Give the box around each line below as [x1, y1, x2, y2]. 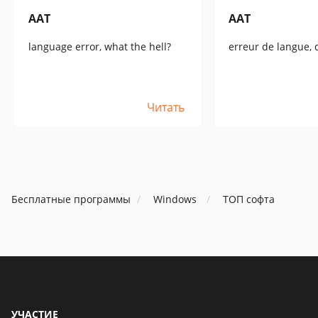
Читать [147, 99, 185, 115]
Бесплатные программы [11, 192, 131, 206]
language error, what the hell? [28, 40, 171, 53]
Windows [153, 192, 197, 206]
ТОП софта [223, 192, 275, 206]
